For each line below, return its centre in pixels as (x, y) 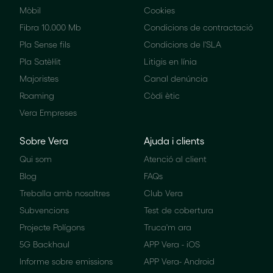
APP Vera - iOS (172, 244)
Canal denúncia (176, 79)
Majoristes (39, 79)
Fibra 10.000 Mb (50, 27)
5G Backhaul (44, 244)
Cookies (159, 10)
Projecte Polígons (52, 227)
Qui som (36, 159)
